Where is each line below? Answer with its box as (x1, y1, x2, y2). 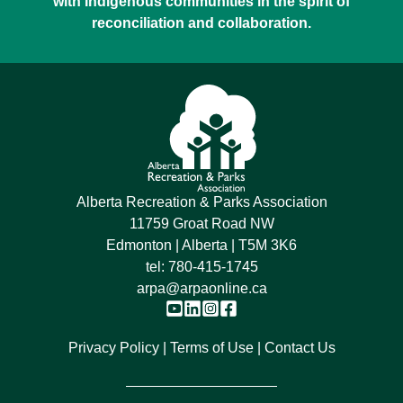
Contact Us (264, 340, 336, 356)
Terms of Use (169, 340, 254, 356)
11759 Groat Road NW (129, 216, 274, 232)
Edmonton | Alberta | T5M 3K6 (106, 237, 297, 254)
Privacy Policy (67, 340, 159, 356)
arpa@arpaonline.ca (136, 281, 267, 297)
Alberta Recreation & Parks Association (76, 194, 327, 210)
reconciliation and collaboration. (92, 15, 311, 31)
